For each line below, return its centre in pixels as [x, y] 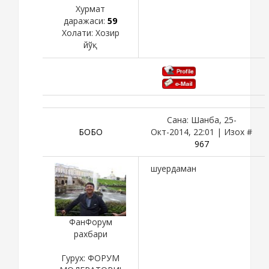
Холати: [78, 33]
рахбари [90, 234]
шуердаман [174, 168]
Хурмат [90, 9]
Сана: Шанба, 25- [201, 119]
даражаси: [86, 21]
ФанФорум [90, 222]
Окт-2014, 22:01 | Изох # [201, 131]
